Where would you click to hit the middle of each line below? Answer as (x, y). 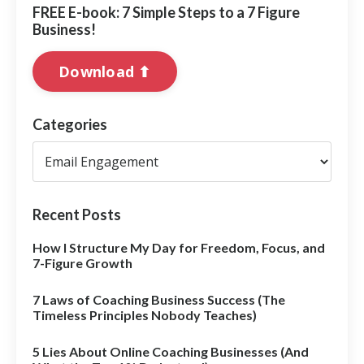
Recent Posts (77, 215)
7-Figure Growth (82, 263)
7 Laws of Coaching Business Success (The (159, 300)
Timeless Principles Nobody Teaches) (145, 315)
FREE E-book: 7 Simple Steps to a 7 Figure (166, 13)
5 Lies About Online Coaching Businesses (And (171, 352)
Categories (70, 125)
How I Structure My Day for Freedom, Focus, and (179, 248)
